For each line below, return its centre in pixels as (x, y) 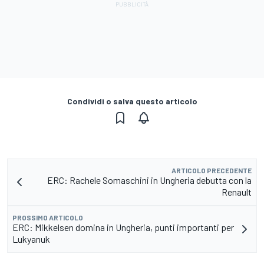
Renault (237, 192)
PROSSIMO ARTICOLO (48, 218)
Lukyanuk (31, 239)
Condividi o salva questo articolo (132, 101)
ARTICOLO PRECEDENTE (212, 171)
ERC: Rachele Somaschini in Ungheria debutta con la (149, 180)
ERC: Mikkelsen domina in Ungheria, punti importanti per (123, 227)
